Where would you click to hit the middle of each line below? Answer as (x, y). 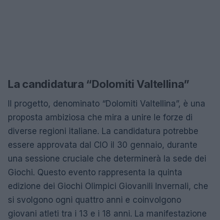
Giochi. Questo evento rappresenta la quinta (95, 172)
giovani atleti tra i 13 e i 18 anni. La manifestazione (107, 213)
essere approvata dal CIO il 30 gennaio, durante (103, 145)
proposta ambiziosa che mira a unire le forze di (100, 117)
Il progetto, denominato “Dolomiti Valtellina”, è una (107, 103)
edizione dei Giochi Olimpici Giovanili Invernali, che (108, 186)
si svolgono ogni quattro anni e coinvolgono (95, 200)
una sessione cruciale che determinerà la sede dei (107, 158)
